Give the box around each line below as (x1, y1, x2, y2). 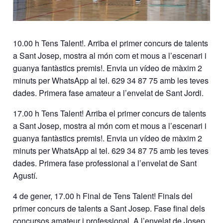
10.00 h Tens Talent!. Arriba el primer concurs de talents (13, 37, 209, 49)
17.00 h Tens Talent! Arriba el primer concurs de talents (13, 108, 207, 119)
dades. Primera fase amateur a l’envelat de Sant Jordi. (13, 87, 204, 99)
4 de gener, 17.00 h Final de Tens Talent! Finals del (13, 190, 193, 202)
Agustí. (13, 170, 38, 182)
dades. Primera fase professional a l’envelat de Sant (13, 157, 197, 169)
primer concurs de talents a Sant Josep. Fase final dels (13, 203, 206, 215)
